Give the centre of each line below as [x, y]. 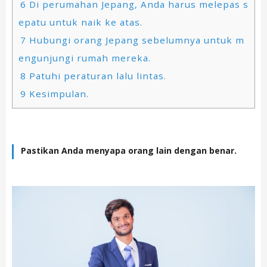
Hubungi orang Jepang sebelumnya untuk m [135, 40]
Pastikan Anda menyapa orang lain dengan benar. [129, 151]
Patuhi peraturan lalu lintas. [96, 75]
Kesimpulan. [58, 93]
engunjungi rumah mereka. [85, 58]
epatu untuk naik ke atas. [80, 22]
